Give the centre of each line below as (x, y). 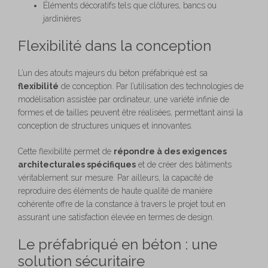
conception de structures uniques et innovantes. (105, 125)
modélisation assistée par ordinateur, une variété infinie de (124, 99)
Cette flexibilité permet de (66, 151)
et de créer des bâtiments (184, 164)
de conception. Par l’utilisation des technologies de (151, 86)
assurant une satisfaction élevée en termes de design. (116, 217)
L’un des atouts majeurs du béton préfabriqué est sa (113, 73)
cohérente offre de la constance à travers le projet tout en (122, 204)
